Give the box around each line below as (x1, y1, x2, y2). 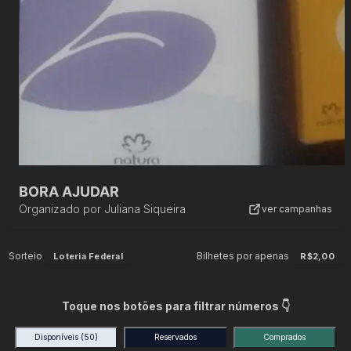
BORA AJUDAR (19, 183, 119, 200)
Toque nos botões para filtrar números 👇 (61, 299, 290, 313)
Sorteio (9, 250, 43, 262)
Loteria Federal (53, 251, 123, 262)
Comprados (263, 332, 306, 342)
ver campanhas (262, 202, 332, 215)
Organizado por (19, 202, 101, 215)
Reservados (154, 332, 197, 342)
